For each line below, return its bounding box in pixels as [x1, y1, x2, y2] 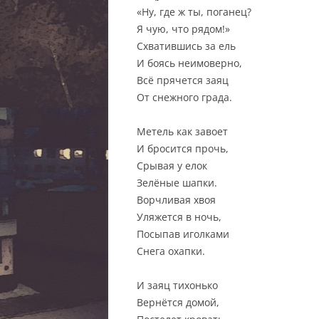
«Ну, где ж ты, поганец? [137, 5, 251, 19]
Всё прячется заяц [137, 73, 229, 87]
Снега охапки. [137, 244, 205, 258]
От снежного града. [137, 90, 232, 104]
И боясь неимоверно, [137, 56, 242, 70]
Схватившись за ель [137, 39, 236, 53]
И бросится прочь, [137, 142, 229, 155]
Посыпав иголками [137, 227, 229, 241]
